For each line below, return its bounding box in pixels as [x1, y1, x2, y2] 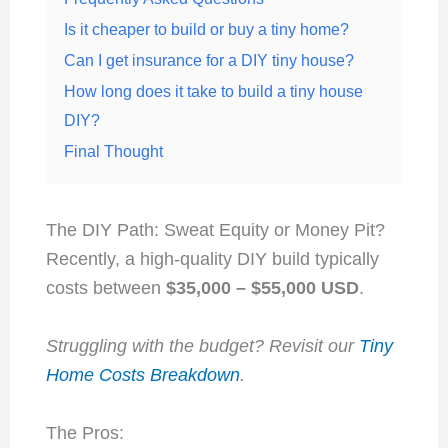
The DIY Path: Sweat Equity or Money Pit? [45, 220, 385, 241]
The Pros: [45, 422, 124, 443]
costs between [45, 278, 166, 299]
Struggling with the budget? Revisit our [45, 336, 359, 357]
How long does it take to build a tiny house [63, 82, 363, 101]
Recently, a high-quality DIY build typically [45, 249, 379, 270]
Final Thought [63, 142, 163, 161]
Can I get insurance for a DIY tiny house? [63, 51, 354, 70]
